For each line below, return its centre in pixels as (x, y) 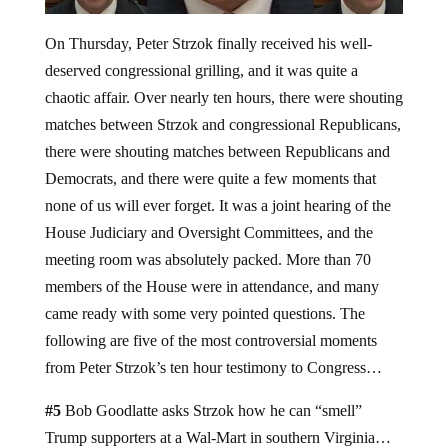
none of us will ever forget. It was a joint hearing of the (217, 205)
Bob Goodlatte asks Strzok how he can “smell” (211, 410)
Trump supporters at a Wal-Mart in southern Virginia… (217, 437)
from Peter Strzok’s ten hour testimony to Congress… (213, 367)
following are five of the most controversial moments (210, 340)
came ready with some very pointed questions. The (204, 313)
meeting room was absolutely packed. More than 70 (207, 259)
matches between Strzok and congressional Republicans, (222, 124)
